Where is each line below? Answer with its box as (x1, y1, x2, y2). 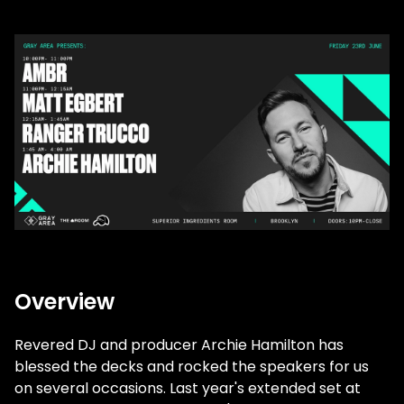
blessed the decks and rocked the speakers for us (14, 356, 369, 378)
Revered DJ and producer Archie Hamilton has (14, 335, 344, 356)
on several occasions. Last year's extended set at (14, 378, 361, 399)
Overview (14, 287, 115, 317)
